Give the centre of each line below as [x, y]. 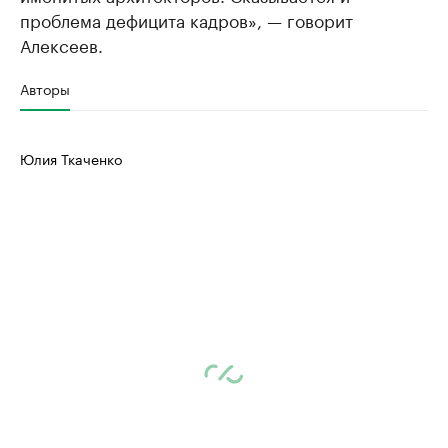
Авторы [45, 88]
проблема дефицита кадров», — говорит [186, 19]
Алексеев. [61, 44]
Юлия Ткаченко [71, 158]
